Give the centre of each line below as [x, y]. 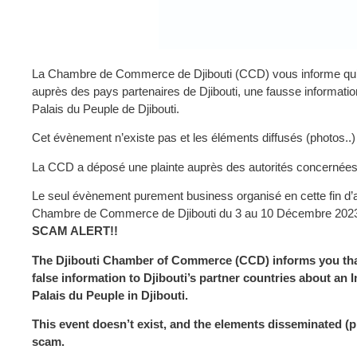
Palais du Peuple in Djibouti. [110, 295]
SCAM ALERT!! [75, 231]
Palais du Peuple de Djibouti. [106, 109]
